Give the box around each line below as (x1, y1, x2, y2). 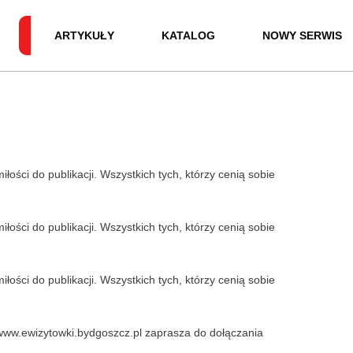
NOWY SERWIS (262, 29, 342, 42)
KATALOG (162, 29, 215, 42)
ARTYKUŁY (54, 29, 114, 42)
